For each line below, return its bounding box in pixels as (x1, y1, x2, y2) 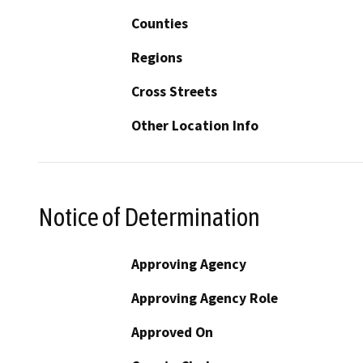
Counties (131, 15, 188, 33)
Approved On (131, 322, 213, 341)
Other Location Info (131, 117, 258, 135)
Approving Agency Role (131, 288, 278, 307)
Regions (131, 49, 182, 67)
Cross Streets (131, 83, 217, 101)
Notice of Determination (38, 202, 260, 232)
